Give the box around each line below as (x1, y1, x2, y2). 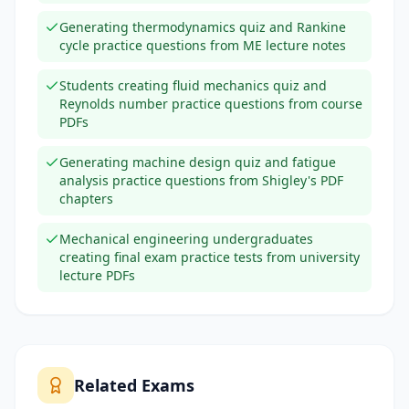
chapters (59, 190, 113, 207)
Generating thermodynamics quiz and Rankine (59, 18, 346, 36)
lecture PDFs (59, 267, 135, 284)
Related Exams (74, 374, 194, 396)
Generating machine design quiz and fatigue (59, 153, 336, 171)
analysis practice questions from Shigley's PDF (59, 172, 343, 189)
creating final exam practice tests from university (59, 248, 360, 266)
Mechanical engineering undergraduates (59, 230, 313, 247)
